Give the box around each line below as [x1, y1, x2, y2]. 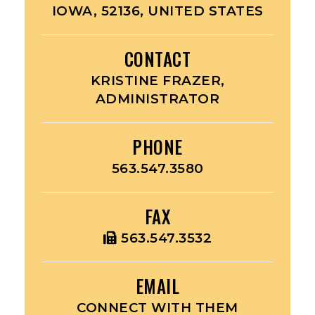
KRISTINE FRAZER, [90, 72, 225, 89]
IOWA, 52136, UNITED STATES [51, 3, 264, 19]
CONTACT [124, 46, 191, 72]
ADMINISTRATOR [95, 91, 220, 107]
